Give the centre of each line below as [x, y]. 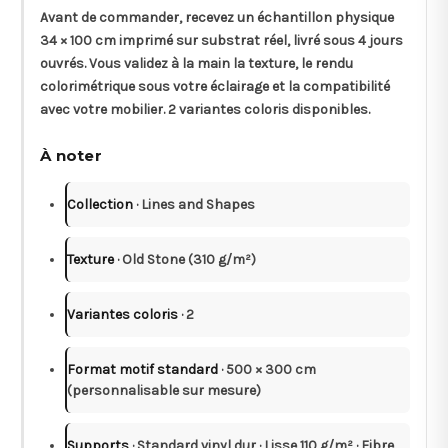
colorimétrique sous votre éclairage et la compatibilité [215, 86]
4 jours [380, 40]
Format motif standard [142, 369]
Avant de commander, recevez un [148, 17]
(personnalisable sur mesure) [164, 390]
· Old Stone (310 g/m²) [185, 259]
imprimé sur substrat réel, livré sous [237, 40]
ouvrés [62, 63]
